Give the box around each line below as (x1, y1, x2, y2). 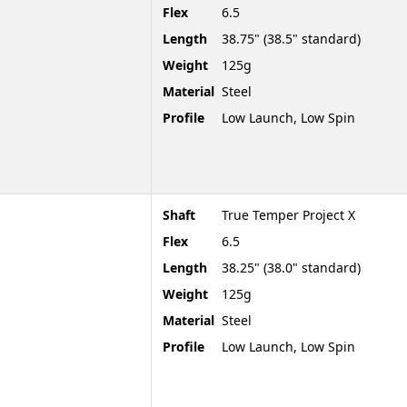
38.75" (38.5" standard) (222, 29, 361, 47)
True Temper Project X (222, 205, 355, 223)
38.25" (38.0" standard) (222, 258, 361, 276)
